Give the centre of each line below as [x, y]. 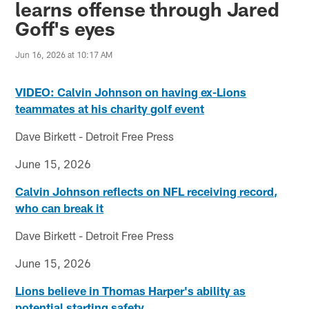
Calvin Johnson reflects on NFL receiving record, [147, 191]
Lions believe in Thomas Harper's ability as [131, 290]
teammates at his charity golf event [110, 108]
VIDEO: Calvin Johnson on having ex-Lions [131, 91]
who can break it [60, 207]
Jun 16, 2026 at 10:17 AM [64, 54]
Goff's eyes [66, 28]
